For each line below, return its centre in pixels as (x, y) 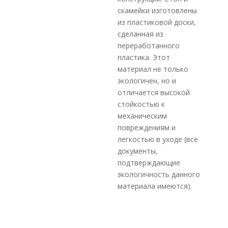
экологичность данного (159, 174)
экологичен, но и (147, 81)
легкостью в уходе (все (158, 139)
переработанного (149, 46)
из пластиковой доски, (157, 22)
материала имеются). (155, 186)
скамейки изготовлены (158, 10)
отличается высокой (154, 92)
